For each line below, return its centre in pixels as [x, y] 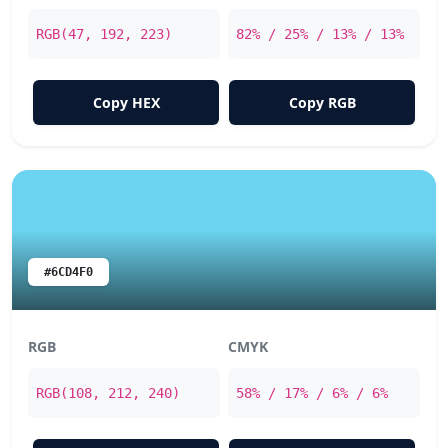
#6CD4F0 [68, 272]
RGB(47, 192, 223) [104, 34]
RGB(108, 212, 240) [108, 393]
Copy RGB [322, 102]
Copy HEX [126, 102]
